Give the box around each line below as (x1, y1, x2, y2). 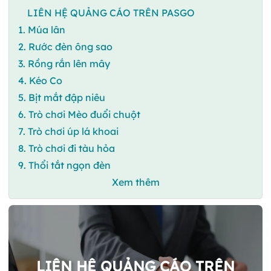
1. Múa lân (18, 23, 65, 36)
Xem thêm (111, 175, 160, 188)
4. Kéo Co (18, 74, 65, 87)
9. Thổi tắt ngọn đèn (18, 158, 111, 171)
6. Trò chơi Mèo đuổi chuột (18, 108, 140, 120)
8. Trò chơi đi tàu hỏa (18, 142, 115, 154)
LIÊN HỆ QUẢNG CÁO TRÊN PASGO (27, 6, 195, 19)
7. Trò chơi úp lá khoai (18, 125, 119, 137)
